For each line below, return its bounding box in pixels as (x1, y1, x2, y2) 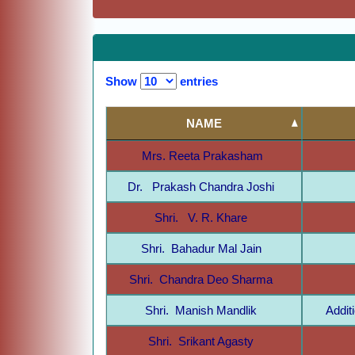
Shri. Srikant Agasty (148, 334, 260, 348)
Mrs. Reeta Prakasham (139, 148, 269, 162)
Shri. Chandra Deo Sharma (129, 272, 279, 286)
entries (177, 74, 218, 88)
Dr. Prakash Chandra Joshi (128, 179, 281, 193)
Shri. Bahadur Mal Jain (140, 241, 268, 255)
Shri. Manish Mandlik (145, 303, 263, 317)
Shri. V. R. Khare (155, 210, 254, 224)
